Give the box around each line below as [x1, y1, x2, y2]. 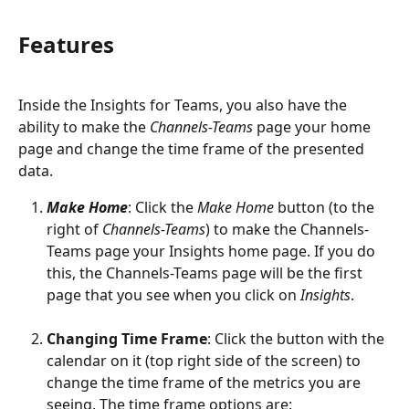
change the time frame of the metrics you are [47, 372, 364, 393]
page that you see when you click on [47, 284, 300, 305]
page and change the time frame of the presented [18, 138, 368, 159]
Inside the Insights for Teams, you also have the [18, 94, 351, 115]
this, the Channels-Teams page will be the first [47, 262, 366, 283]
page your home [257, 116, 374, 137]
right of [47, 218, 102, 239]
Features [18, 28, 114, 59]
